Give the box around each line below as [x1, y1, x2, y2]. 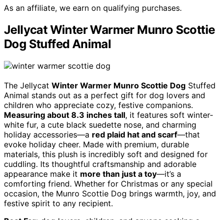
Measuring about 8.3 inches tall [4, 110, 125, 120]
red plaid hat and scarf [92, 129, 177, 139]
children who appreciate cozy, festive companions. [4, 100, 193, 110]
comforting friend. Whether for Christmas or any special [4, 178, 213, 189]
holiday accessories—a [4, 129, 92, 139]
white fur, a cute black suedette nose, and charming [4, 119, 196, 130]
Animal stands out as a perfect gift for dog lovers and [4, 90, 205, 100]
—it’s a [157, 168, 181, 179]
